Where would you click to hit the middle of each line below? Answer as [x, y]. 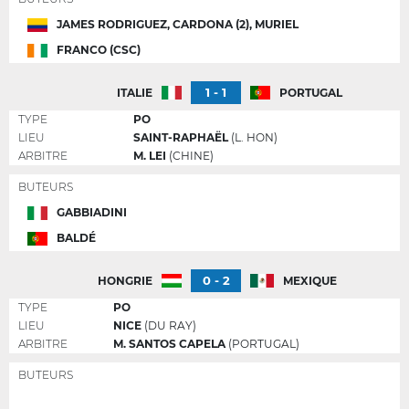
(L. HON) [253, 137]
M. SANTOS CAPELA [171, 344]
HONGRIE [125, 280]
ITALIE [134, 92]
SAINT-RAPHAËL [181, 137]
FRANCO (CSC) [99, 50]
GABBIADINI [92, 212]
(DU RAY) [169, 325]
